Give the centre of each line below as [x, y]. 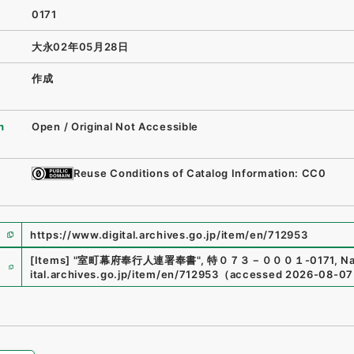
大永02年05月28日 [80, 46]
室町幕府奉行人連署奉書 [137, 260]
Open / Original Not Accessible [115, 126]
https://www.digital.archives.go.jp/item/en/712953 [169, 235]
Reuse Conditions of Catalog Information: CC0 [200, 173]
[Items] [50, 260]
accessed [256, 274]
